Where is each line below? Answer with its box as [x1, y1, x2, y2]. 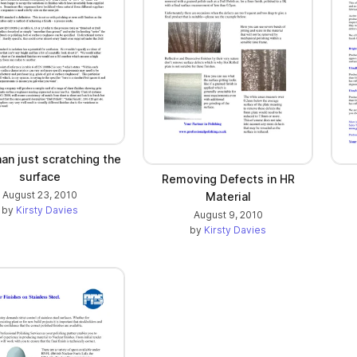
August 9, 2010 [193, 209, 263, 222]
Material [205, 190, 251, 204]
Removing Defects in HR [161, 172, 295, 186]
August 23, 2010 [2, 188, 77, 201]
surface [19, 169, 61, 183]
